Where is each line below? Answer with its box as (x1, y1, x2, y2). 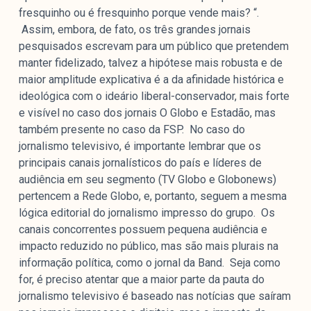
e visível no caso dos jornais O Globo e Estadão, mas (18, 106, 276, 120)
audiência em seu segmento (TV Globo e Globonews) (18, 173, 276, 187)
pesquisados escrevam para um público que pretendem (18, 40, 289, 53)
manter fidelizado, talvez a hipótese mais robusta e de (18, 56, 283, 70)
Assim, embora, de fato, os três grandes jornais (18, 23, 251, 37)
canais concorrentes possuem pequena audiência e (18, 223, 267, 237)
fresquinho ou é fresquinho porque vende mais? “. (18, 6, 259, 20)
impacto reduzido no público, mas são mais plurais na (18, 239, 278, 253)
